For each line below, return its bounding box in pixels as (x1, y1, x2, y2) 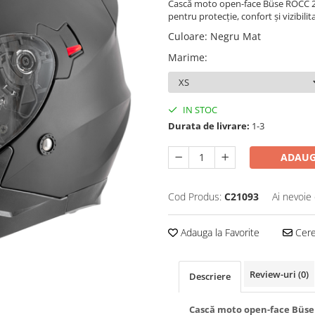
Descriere (189, 270, 231, 283)
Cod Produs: (168, 190, 221, 203)
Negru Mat (210, 30, 261, 43)
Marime (168, 51, 205, 64)
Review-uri (250, 268, 298, 281)
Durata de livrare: (168, 120, 250, 132)
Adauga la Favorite (178, 226, 259, 239)
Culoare (168, 30, 205, 43)
